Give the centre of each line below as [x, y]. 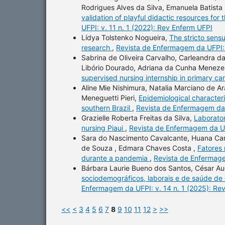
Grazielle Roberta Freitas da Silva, [138, 118]
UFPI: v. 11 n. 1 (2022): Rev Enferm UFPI [147, 27]
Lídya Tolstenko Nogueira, [125, 37]
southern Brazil [107, 107]
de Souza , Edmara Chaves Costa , [139, 148]
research [97, 47]
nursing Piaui [103, 128]
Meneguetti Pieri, [110, 97]
